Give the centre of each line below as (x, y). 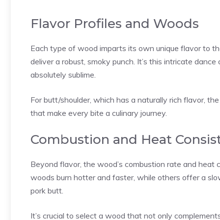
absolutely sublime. (63, 74)
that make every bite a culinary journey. (99, 113)
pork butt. (47, 190)
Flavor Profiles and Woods (115, 23)
